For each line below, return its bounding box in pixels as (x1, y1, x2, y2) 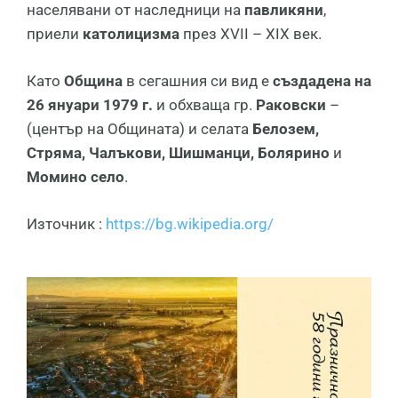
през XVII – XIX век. (183, 25, 322, 44)
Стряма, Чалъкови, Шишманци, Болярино (27, 144, 333, 163)
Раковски (256, 96, 330, 115)
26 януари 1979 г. (27, 96, 153, 115)
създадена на (273, 72, 371, 91)
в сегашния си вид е (126, 72, 273, 91)
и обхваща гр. (153, 96, 256, 115)
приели (27, 25, 83, 44)
